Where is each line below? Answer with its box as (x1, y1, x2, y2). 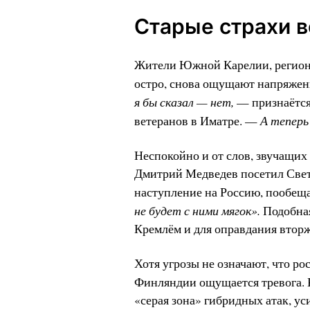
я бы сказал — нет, (134, 93, 237, 111)
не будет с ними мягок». (134, 202, 263, 219)
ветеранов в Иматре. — (134, 113, 260, 129)
